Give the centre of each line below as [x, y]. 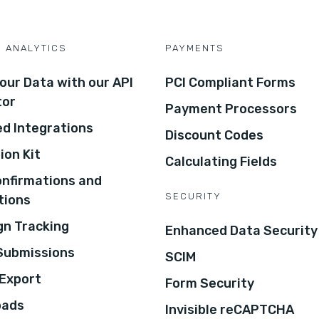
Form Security [210, 283]
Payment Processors [231, 109]
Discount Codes [214, 135]
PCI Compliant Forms [230, 82]
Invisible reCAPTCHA [230, 309]
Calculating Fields [221, 161]
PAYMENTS [195, 48]
